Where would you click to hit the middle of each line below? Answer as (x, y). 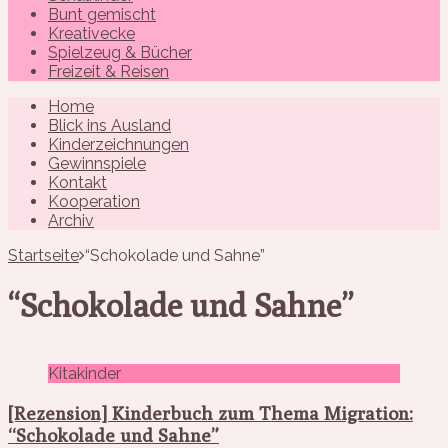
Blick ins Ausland (109, 125)
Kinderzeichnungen (118, 144)
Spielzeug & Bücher (120, 52)
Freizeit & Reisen (108, 71)
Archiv (71, 220)
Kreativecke (91, 33)
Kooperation (94, 201)
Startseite (43, 255)
